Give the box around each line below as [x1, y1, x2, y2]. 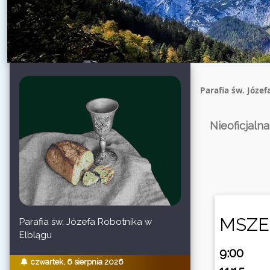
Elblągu [19, 229, 52, 240]
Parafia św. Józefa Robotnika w [19, 216, 152, 227]
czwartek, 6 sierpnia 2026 [30, 257, 124, 267]
